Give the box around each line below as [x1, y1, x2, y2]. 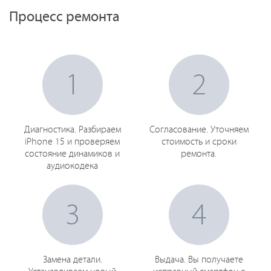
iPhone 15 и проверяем [25, 137, 120, 148]
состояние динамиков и [25, 149, 120, 160]
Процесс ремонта [9, 9, 120, 25]
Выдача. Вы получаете [154, 255, 243, 266]
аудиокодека [47, 161, 98, 172]
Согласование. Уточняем [149, 125, 249, 135]
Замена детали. [42, 255, 102, 266]
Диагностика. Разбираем [24, 125, 121, 135]
